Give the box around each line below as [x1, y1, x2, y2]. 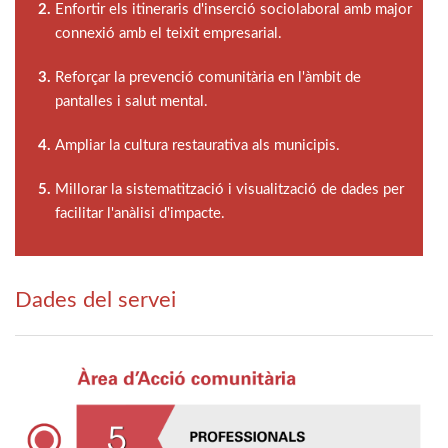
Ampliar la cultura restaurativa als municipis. [55, 138, 340, 154]
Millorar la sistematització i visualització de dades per [55, 182, 404, 198]
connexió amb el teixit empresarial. [55, 26, 282, 42]
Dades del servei [15, 289, 176, 312]
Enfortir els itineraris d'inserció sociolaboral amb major [55, 2, 412, 18]
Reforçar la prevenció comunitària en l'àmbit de [55, 70, 361, 86]
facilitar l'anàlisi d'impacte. [55, 206, 225, 222]
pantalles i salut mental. [55, 94, 208, 110]
